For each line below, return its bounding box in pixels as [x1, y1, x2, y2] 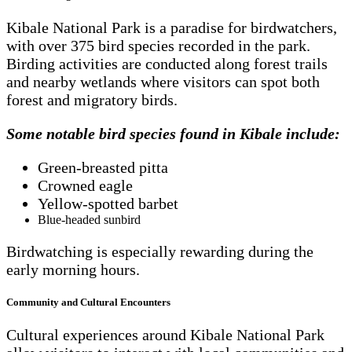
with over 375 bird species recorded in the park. [6, 36, 310, 54]
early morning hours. [6, 260, 140, 278]
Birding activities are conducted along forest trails [6, 54, 328, 72]
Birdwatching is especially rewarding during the [6, 242, 313, 260]
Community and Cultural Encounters [6, 296, 170, 309]
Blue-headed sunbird [38, 212, 141, 226]
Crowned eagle [38, 176, 133, 194]
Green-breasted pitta [38, 158, 168, 176]
